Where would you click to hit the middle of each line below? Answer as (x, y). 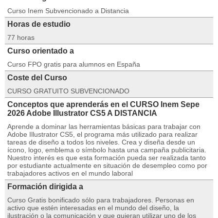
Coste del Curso (37, 78)
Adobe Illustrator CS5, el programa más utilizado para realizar (102, 134)
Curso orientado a (41, 51)
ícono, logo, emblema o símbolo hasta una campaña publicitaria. (107, 150)
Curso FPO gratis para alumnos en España (74, 64)
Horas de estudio (39, 24)
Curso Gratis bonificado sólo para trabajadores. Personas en (101, 200)
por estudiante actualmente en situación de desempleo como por (107, 165)
